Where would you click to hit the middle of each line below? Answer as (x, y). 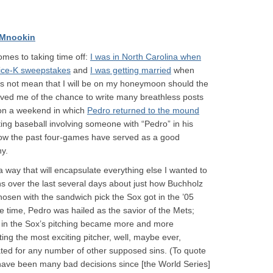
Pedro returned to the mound (143, 110)
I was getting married (131, 70)
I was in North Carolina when (146, 57)
